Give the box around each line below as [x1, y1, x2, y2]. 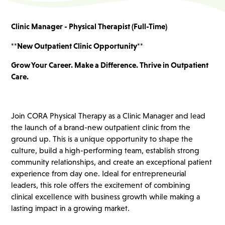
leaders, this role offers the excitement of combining [11, 180, 191, 190]
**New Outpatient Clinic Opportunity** [11, 41, 144, 51]
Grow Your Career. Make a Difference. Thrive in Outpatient [11, 60, 209, 70]
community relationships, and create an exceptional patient [11, 157, 212, 167]
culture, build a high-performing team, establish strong [11, 145, 200, 155]
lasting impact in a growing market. [11, 203, 130, 213]
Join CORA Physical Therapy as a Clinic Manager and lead [11, 110, 206, 121]
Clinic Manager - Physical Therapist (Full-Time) [11, 22, 168, 31]
